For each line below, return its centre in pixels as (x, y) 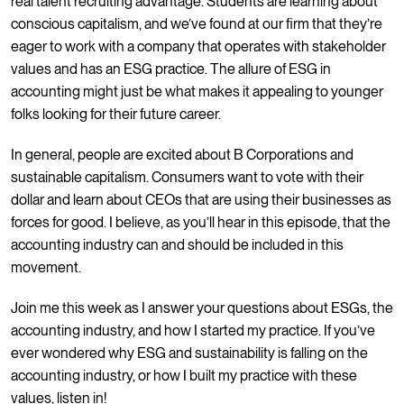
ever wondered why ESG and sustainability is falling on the (189, 353)
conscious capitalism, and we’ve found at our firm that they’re (197, 23)
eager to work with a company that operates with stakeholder (198, 46)
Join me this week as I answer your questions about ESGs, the (202, 308)
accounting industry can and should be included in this (177, 244)
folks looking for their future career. (116, 114)
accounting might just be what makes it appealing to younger (197, 91)
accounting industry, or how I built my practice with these (184, 375)
